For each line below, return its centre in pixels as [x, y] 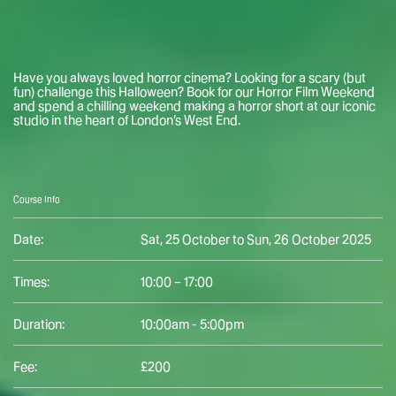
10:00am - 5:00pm [193, 324]
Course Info [37, 199]
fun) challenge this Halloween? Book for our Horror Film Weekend [194, 92]
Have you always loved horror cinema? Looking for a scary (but [190, 78]
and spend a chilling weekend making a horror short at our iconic [194, 106]
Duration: [39, 324]
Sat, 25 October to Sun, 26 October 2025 [256, 240]
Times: [31, 282]
